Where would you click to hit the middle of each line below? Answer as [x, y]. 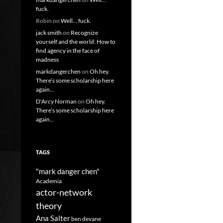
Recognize [84, 33]
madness [47, 59]
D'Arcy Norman [56, 101]
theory [49, 206]
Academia [49, 181]
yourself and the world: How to [76, 42]
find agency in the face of [68, 51]
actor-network [64, 192]
